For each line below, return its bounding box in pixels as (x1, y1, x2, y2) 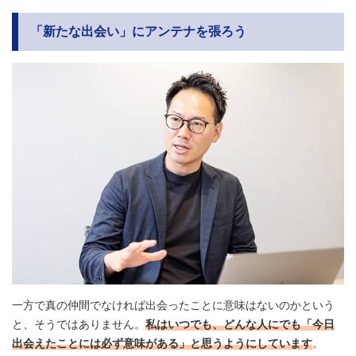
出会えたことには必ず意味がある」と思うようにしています (12, 336, 312, 350)
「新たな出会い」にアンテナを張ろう (30, 25, 246, 39)
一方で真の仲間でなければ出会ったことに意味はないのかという (12, 298, 335, 311)
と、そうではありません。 (12, 317, 145, 331)
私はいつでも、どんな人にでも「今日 (145, 317, 335, 331)
